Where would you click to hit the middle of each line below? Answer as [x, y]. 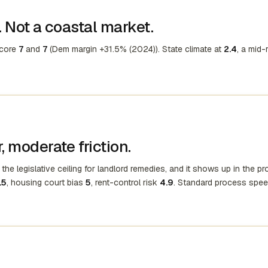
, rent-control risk [125, 182]
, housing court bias [46, 182]
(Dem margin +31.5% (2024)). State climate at [135, 49]
